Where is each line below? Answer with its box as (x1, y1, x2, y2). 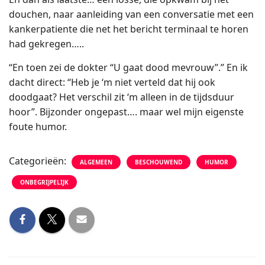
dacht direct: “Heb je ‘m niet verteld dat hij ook (9, 76, 215, 89)
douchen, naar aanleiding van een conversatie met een (9, 8, 254, 21)
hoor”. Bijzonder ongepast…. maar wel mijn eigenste (9, 105, 244, 118)
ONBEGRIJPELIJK (20, 178, 69, 186)
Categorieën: (9, 154, 69, 167)
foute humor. (9, 120, 67, 133)
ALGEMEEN (80, 158, 112, 166)
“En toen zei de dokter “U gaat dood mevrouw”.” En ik (9, 61, 248, 74)
